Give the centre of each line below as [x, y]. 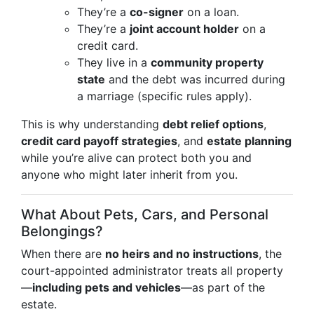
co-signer [157, 12]
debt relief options [213, 124]
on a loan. [211, 12]
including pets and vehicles [107, 287]
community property [207, 62]
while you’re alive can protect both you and [136, 158]
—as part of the [223, 287]
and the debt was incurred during [195, 79]
